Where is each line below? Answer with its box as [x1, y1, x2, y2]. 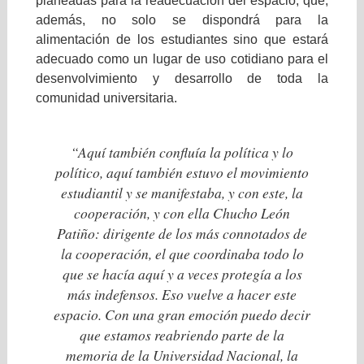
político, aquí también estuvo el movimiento [55, 162, 309, 182]
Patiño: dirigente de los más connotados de [57, 223, 307, 243]
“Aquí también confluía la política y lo [71, 141, 293, 162]
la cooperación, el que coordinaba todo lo [60, 243, 304, 263]
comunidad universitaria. [35, 91, 177, 106]
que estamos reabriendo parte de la [80, 324, 284, 344]
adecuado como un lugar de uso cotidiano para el [35, 52, 329, 67]
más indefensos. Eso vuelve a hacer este [67, 284, 297, 304]
